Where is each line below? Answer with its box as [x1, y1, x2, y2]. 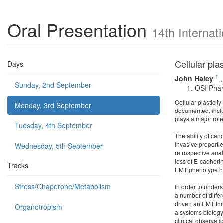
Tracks [7, 160, 28, 170]
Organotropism [15, 202, 62, 212]
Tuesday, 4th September [15, 120, 92, 130]
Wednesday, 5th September [15, 141, 103, 151]
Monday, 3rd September [15, 100, 91, 110]
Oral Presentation [7, 17, 152, 42]
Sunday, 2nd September [15, 80, 91, 90]
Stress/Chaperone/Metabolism [15, 181, 111, 191]
